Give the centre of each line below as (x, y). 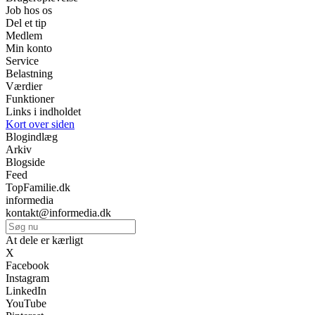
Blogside (25, 162)
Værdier (24, 86)
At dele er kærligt (44, 240)
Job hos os (29, 10)
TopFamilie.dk (38, 187)
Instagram (27, 278)
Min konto (29, 48)
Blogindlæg (32, 136)
